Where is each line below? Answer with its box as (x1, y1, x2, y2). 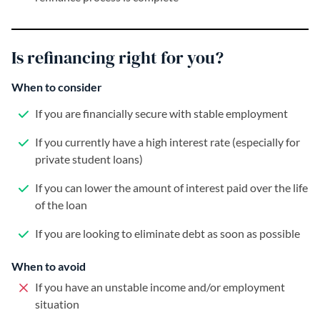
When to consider (11, 80, 102, 94)
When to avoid (11, 259, 86, 274)
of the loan (35, 198, 87, 212)
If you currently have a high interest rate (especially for (33, 135, 300, 149)
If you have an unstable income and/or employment (33, 280, 285, 294)
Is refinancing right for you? (11, 46, 224, 70)
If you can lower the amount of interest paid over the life (33, 181, 308, 195)
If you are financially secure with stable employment (33, 106, 288, 121)
